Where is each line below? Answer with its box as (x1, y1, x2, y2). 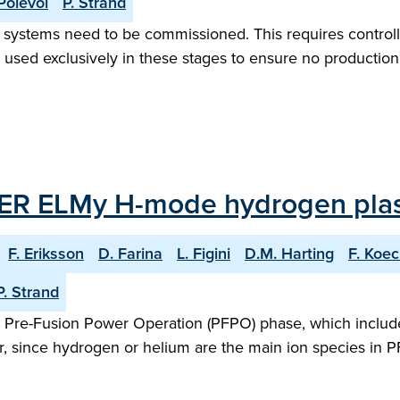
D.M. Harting (245, 242, 334, 265)
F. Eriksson (8, 242, 84, 265)
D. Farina (98, 242, 162, 265)
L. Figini (177, 242, 230, 265)
